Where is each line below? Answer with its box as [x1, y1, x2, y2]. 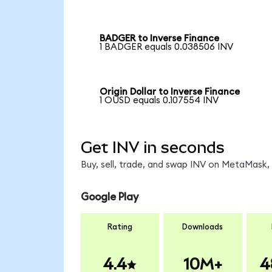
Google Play [80, 192, 138, 203]
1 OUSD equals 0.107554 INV [100, 96, 219, 106]
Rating [107, 222, 132, 231]
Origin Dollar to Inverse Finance [100, 87, 240, 97]
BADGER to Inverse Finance [100, 34, 220, 44]
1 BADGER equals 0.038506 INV [100, 42, 234, 52]
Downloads [182, 222, 223, 231]
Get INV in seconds [80, 138, 225, 157]
